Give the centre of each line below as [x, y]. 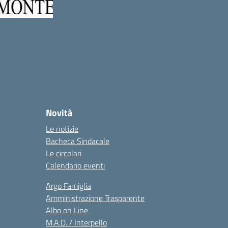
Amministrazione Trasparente [95, 198]
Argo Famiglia [68, 186]
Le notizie [62, 129]
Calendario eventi [75, 165]
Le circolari [64, 153]
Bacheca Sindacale [78, 141]
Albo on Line [67, 210]
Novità [59, 113]
